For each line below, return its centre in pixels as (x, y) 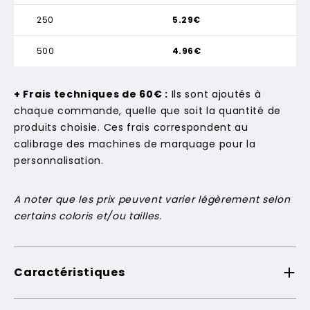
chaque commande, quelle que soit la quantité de (147, 111)
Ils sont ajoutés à (215, 94)
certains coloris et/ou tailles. (88, 216)
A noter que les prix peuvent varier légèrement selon (152, 199)
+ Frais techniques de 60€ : (91, 94)
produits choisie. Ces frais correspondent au (131, 127)
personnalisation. (59, 161)
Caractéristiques (70, 272)
